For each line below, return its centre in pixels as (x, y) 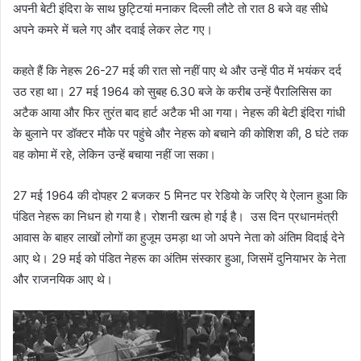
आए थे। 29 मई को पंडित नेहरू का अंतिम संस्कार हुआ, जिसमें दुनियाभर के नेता (179, 258)
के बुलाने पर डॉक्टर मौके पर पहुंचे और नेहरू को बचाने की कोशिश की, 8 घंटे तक (180, 133)
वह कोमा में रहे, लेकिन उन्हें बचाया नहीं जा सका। (114, 154)
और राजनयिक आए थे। (63, 279)
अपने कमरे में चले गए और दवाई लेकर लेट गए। (113, 29)
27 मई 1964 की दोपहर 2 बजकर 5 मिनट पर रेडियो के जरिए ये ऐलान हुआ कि (180, 195)
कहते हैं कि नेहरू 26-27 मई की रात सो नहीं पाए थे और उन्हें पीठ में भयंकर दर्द (177, 70)
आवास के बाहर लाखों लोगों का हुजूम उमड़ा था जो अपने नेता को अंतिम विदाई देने (179, 237)
